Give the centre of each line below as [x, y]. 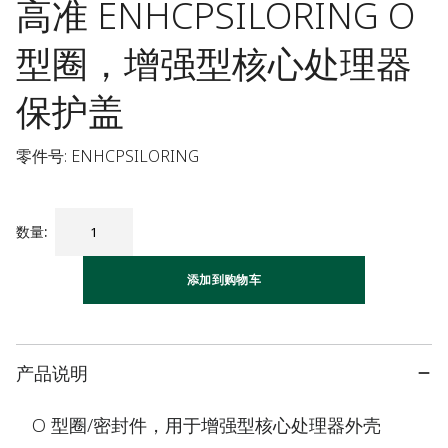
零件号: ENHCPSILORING [107, 156]
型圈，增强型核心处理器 [214, 63]
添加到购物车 [224, 279]
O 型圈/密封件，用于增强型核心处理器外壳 [206, 425]
